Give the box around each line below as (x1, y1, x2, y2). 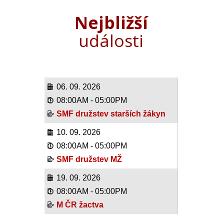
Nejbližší (74, 11, 148, 34)
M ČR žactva (56, 200, 103, 209)
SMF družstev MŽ (56, 155, 122, 164)
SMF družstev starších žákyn (56, 109, 165, 118)
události (78, 29, 144, 52)
